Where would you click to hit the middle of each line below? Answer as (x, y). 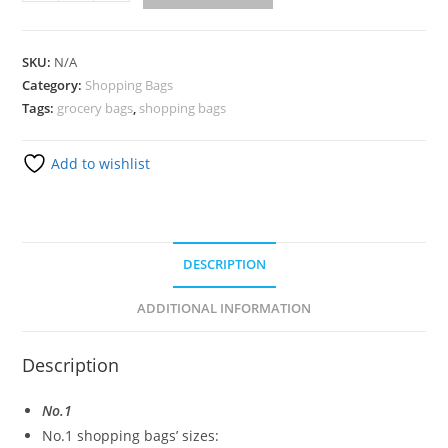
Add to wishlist (99, 163)
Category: (54, 84)
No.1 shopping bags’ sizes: (131, 435)
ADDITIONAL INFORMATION (224, 308)
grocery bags (95, 107)
